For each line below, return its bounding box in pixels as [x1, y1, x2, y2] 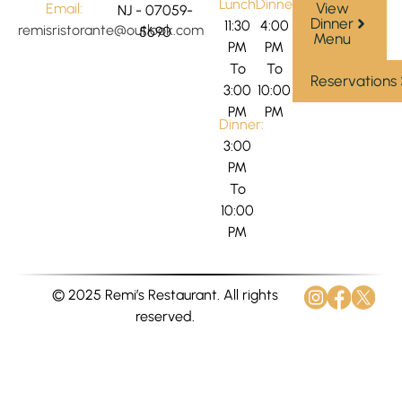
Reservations [310, 71, 397, 90]
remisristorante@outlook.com [18, 21, 204, 39]
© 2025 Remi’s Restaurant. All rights [51, 285, 278, 303]
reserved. [135, 307, 195, 325]
